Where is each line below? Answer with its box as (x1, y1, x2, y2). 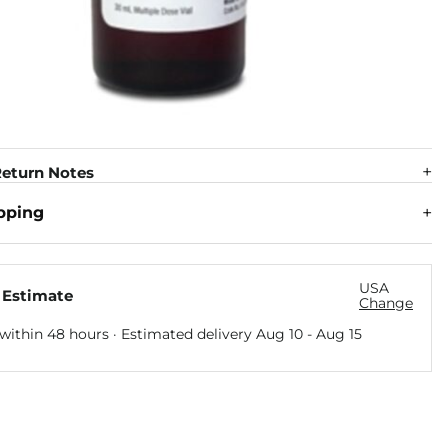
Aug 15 (315, 324, 362, 343)
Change (359, 293, 413, 312)
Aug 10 (255, 324, 303, 343)
